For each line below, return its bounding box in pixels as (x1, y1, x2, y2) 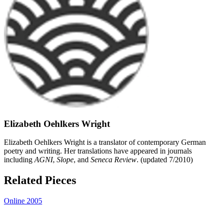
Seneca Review (91, 155, 137, 164)
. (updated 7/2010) (137, 155, 193, 164)
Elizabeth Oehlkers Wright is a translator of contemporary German (4, 138, 206, 147)
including (4, 155, 34, 164)
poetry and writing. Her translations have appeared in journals (4, 147, 192, 155)
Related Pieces (4, 174, 76, 187)
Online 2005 (4, 197, 42, 205)
